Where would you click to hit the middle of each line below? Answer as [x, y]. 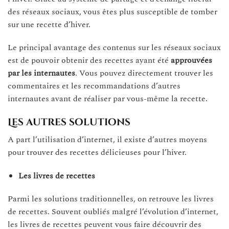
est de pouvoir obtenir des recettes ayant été [89, 61]
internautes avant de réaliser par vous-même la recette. [108, 99]
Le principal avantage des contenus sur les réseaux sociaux [114, 48]
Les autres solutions [69, 122]
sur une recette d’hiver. [49, 24]
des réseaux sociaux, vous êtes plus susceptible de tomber [112, 12]
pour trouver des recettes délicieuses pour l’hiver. [97, 152]
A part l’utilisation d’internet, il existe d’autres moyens [107, 139]
